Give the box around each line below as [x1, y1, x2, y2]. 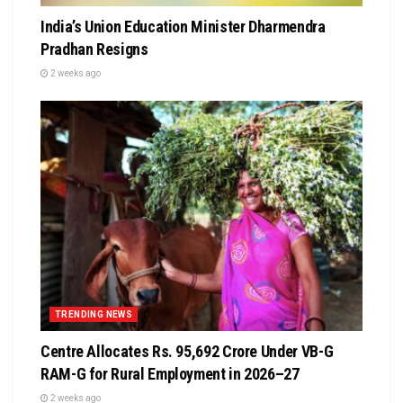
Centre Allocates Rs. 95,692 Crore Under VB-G [40, 341, 334, 361]
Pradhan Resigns [40, 39, 148, 58]
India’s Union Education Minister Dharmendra [40, 16, 326, 36]
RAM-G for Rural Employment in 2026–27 [40, 363, 300, 383]
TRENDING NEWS [55, 309, 133, 319]
